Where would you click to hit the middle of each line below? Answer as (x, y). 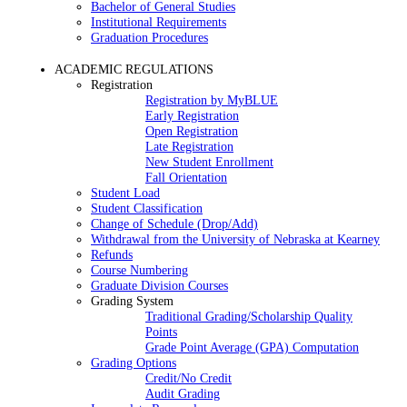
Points (161, 332)
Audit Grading (183, 394)
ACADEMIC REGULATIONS (134, 69)
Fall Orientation (186, 178)
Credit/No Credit (189, 378)
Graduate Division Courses (159, 286)
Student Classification (147, 208)
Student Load (125, 193)
